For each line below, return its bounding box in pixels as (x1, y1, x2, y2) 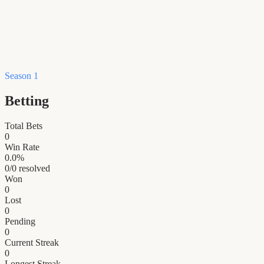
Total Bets (5, 121, 42, 131)
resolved (16, 163, 50, 174)
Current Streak (5, 237, 59, 248)
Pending (5, 216, 35, 227)
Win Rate (5, 142, 39, 153)
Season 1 (5, 71, 38, 81)
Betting (5, 93, 49, 109)
